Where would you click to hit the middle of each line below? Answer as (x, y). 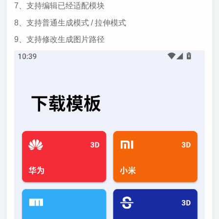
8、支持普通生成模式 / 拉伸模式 (70, 22)
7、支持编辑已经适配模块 (59, 6)
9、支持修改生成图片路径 (59, 40)
